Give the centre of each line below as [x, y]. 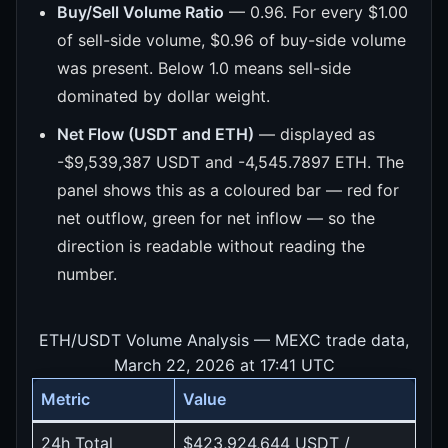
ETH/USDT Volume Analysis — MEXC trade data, [224, 339]
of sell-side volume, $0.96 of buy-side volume [231, 39]
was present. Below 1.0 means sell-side [204, 67]
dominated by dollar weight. [163, 95]
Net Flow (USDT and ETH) [155, 133]
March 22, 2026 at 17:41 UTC [224, 364]
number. [87, 273]
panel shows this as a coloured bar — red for [228, 189]
